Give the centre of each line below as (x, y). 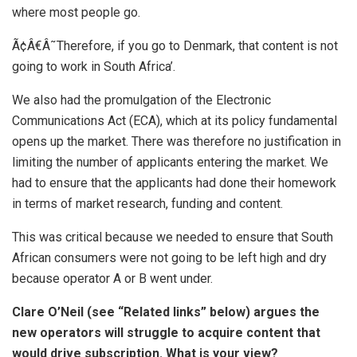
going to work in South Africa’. (94, 66)
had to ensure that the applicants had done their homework (174, 182)
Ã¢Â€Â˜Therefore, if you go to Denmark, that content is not (175, 45)
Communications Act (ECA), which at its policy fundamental (175, 120)
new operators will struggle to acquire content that (166, 332)
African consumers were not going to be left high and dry (169, 257)
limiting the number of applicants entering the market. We (170, 162)
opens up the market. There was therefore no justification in (177, 141)
